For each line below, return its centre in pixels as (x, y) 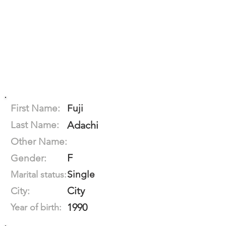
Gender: (29, 158)
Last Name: (35, 125)
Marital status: (39, 175)
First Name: (35, 108)
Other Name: (39, 142)
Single (81, 174)
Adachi (83, 125)
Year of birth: (36, 207)
